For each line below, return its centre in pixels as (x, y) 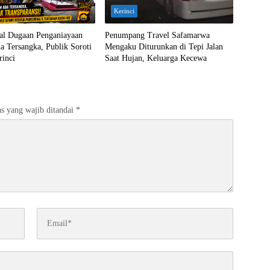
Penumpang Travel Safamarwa (157, 35)
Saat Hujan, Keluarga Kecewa (155, 58)
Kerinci (124, 11)
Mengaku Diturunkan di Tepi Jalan (164, 46)
